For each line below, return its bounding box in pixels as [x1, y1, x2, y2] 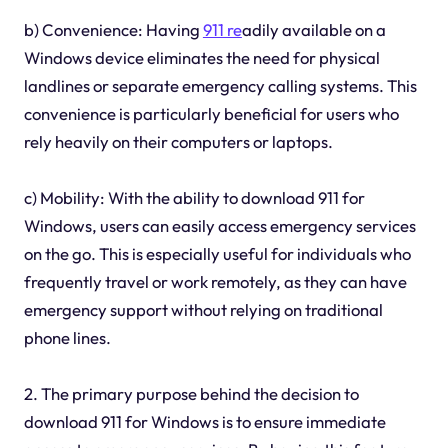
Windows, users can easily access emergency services [23, 215, 416, 237]
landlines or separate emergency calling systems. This [23, 75, 417, 97]
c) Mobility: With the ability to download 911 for [23, 187, 365, 209]
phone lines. [23, 327, 111, 349]
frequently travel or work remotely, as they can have [23, 271, 407, 293]
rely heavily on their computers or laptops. [23, 131, 333, 153]
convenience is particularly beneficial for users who [23, 103, 399, 125]
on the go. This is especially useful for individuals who [23, 243, 411, 265]
